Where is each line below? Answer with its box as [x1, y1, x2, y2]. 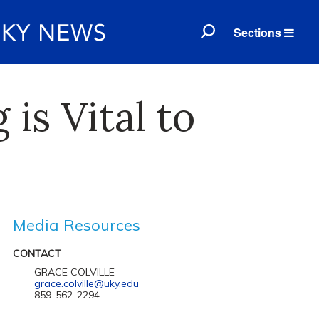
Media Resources [12, 215, 140, 235]
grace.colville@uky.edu [33, 277, 139, 290]
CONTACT [12, 247, 61, 260]
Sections [234, 24, 281, 41]
